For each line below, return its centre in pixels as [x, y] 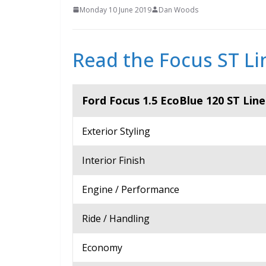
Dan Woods [178, 9]
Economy [102, 247]
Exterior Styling [116, 131]
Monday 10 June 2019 [115, 9]
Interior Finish [113, 160]
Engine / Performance [131, 189]
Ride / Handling [116, 218]
